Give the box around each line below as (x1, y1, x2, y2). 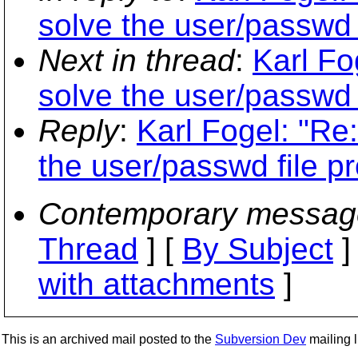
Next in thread (38, 43, 235, 78)
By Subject (182, 232, 333, 266)
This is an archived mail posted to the (2, 332, 215, 346)
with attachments (38, 267, 275, 301)
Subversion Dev (215, 332, 306, 346)
